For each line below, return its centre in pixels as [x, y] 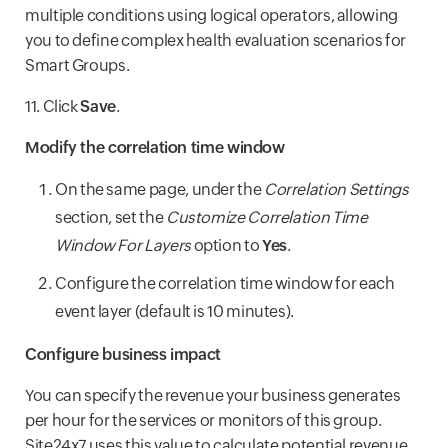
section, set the [110, 217]
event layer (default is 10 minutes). [175, 311]
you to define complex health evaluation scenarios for [215, 40]
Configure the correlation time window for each [225, 283]
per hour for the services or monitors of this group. [203, 420]
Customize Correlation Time [266, 217]
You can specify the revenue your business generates [213, 395]
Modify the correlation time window [155, 147]
